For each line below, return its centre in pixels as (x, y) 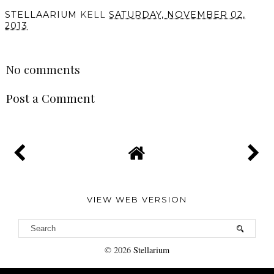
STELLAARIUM (41, 14)
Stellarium (151, 250)
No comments (43, 69)
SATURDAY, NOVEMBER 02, (177, 14)
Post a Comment (50, 98)
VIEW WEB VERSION (137, 199)
